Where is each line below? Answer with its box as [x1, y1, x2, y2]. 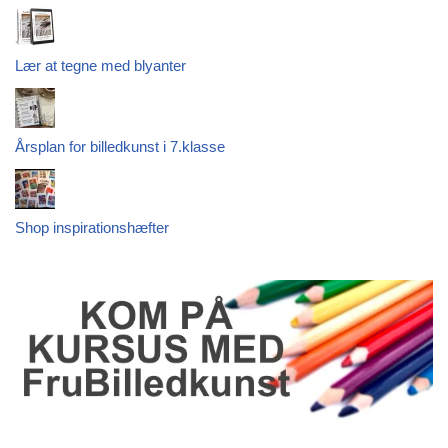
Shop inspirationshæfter [15, 219, 169, 237]
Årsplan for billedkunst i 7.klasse [15, 138, 225, 156]
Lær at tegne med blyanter [15, 57, 186, 75]
